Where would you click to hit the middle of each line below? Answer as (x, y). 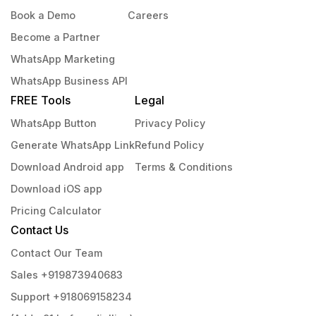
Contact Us (39, 230)
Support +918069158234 (71, 296)
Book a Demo (43, 15)
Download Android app (67, 166)
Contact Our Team (56, 253)
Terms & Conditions (184, 166)
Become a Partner (55, 37)
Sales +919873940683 (67, 274)
